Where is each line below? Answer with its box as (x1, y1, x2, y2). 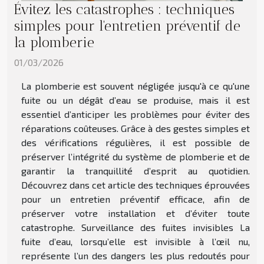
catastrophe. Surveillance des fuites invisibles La (21, 221, 250, 233)
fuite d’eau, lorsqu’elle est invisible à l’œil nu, (21, 235, 250, 247)
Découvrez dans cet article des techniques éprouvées (21, 179, 250, 190)
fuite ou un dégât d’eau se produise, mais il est (21, 94, 250, 105)
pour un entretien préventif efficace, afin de (21, 193, 250, 204)
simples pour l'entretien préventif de (14, 17, 240, 34)
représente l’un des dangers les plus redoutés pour (21, 249, 250, 261)
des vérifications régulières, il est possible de (21, 136, 250, 148)
